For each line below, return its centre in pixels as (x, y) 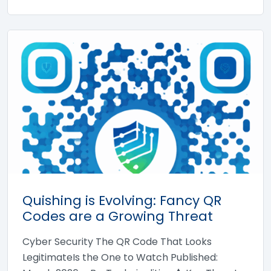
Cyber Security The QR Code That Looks (117, 242)
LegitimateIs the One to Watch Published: (120, 257)
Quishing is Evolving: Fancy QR (122, 201)
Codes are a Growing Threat (118, 216)
